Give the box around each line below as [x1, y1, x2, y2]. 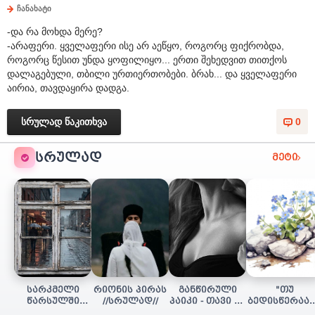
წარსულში [26, 296, 79, 306]
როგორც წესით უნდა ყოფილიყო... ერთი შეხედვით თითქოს [7, 54, 287, 65]
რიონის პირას [94, 285, 167, 295]
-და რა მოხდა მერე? [7, 26, 103, 37]
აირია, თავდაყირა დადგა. [7, 82, 129, 94]
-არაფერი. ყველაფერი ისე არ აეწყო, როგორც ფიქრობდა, [7, 40, 284, 51]
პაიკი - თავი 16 [169, 296, 245, 306]
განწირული [178, 285, 237, 295]
